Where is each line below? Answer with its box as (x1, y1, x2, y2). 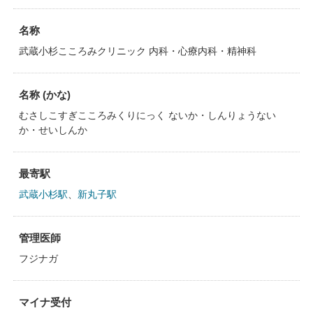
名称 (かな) (18, 89, 71, 101)
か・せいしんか (18, 124, 87, 136)
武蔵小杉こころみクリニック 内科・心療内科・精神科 (18, 45, 256, 57)
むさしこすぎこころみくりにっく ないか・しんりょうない (18, 110, 276, 121)
